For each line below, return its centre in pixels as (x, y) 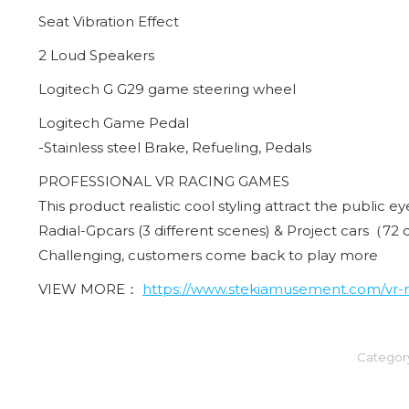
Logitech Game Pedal (114, 122)
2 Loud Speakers (96, 55)
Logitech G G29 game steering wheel (167, 89)
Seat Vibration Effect (109, 21)
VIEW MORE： (90, 288)
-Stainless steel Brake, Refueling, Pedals (175, 147)
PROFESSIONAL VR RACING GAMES (164, 181)
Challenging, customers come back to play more (208, 255)
